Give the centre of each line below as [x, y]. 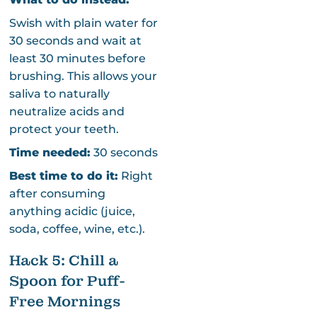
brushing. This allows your [83, 76]
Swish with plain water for [83, 23]
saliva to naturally [59, 93]
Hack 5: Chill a [63, 260]
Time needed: [50, 152]
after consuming [57, 193]
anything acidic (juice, [72, 211]
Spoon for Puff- [67, 281]
